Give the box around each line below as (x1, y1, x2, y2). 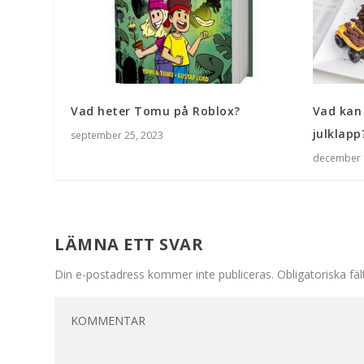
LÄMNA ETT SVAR (54, 232, 204, 255)
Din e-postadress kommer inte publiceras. (54, 266, 275, 282)
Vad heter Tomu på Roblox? (71, 102, 240, 119)
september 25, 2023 (71, 128, 164, 142)
